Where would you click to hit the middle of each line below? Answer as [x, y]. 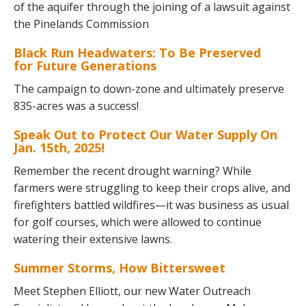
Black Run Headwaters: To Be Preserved [137, 53]
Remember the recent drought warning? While [133, 171]
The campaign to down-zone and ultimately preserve [149, 89]
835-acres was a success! [76, 106]
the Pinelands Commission [81, 24]
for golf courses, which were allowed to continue [138, 222]
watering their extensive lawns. [93, 239]
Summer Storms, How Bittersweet [120, 268]
